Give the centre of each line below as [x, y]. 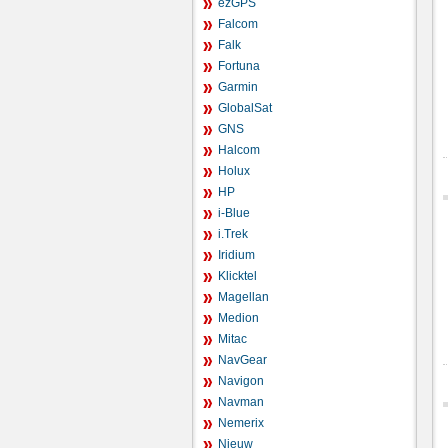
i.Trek [233, 234]
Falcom [238, 24]
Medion [238, 318]
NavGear [242, 360]
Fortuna [239, 66]
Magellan [243, 297]
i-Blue [234, 213]
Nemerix [241, 423]
